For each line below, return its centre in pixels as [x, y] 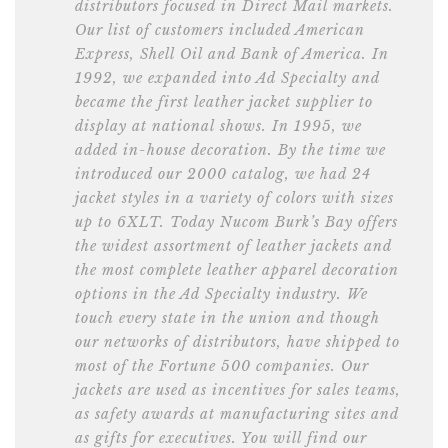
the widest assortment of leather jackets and [233, 246]
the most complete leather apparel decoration [237, 270]
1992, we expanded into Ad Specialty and [227, 78]
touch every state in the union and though [227, 318]
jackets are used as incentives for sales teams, [238, 390]
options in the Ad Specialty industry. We [221, 294]
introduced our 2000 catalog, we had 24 [223, 174]
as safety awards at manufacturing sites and [237, 414]
